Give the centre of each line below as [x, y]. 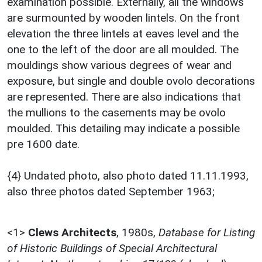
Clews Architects [72, 232]
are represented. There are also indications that [124, 96]
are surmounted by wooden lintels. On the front [123, 18]
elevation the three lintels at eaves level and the [123, 33]
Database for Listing [207, 232]
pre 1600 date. [43, 144]
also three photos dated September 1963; [111, 191]
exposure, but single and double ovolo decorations [131, 81]
